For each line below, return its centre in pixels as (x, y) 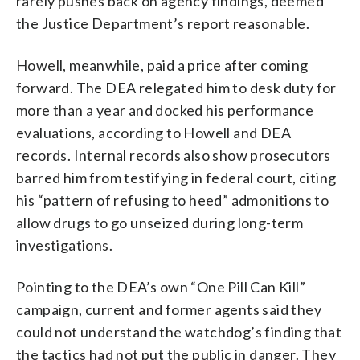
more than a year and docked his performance (165, 110)
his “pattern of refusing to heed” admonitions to (173, 200)
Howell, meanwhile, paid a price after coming (162, 65)
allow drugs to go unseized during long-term (160, 222)
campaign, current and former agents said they (169, 309)
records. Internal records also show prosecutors (174, 155)
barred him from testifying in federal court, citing (176, 177)
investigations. (65, 245)
